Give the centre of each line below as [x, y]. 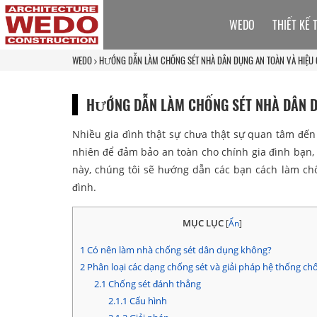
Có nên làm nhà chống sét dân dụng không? [178, 250]
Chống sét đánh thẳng [153, 284]
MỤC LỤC [203, 223]
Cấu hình [147, 301]
